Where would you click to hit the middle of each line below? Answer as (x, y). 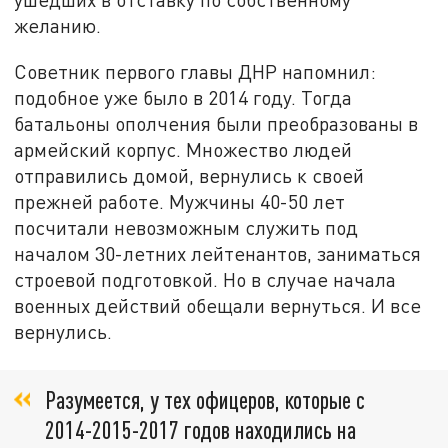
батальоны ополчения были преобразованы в (216, 124)
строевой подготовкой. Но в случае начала (205, 280)
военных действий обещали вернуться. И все (218, 306)
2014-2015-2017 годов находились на (200, 429)
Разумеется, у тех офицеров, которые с (205, 399)
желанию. (58, 26)
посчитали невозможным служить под (186, 228)
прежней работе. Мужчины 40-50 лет (180, 202)
